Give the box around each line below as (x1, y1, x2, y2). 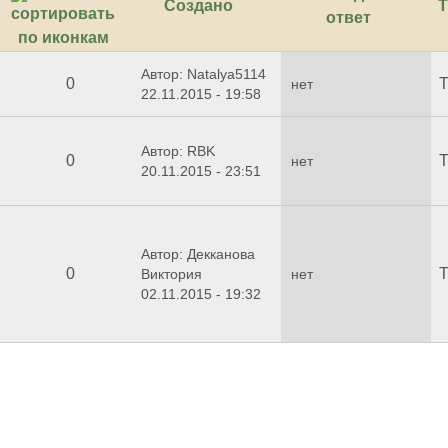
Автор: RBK (141, 143, 215, 160)
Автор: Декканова (141, 246, 255, 263)
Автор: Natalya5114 (141, 66, 266, 83)
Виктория (141, 266, 202, 283)
